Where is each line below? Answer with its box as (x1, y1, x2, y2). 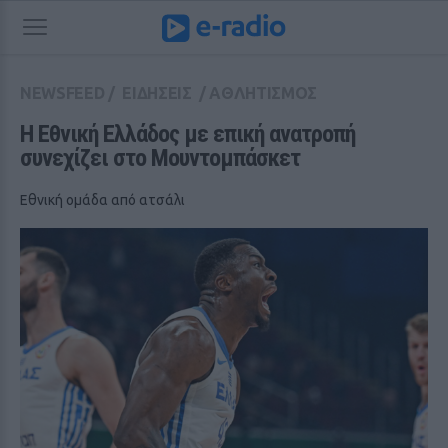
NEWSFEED (20, 84, 105, 102)
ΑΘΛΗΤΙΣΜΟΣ (209, 84, 318, 102)
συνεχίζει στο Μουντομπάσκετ (20, 144, 300, 172)
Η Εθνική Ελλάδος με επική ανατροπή (20, 120, 355, 148)
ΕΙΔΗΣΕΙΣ (122, 84, 192, 102)
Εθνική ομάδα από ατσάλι (20, 192, 185, 208)
